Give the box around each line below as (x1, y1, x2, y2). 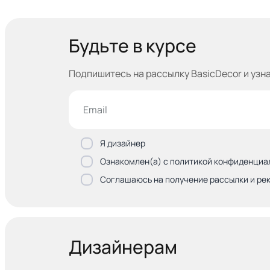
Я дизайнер (100, 137, 146, 149)
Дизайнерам (69, 234, 178, 259)
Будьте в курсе (69, 33, 197, 58)
